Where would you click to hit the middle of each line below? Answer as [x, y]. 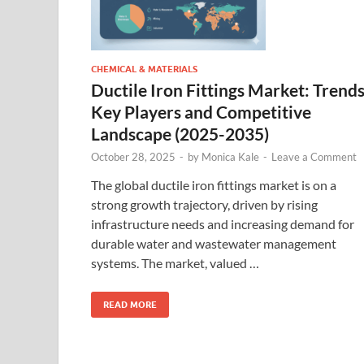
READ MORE [130, 304]
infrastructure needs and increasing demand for [223, 223]
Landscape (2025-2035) [180, 133]
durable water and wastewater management [214, 243]
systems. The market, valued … [175, 262]
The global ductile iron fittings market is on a [214, 184]
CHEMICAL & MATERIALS [144, 69]
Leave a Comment [314, 156]
